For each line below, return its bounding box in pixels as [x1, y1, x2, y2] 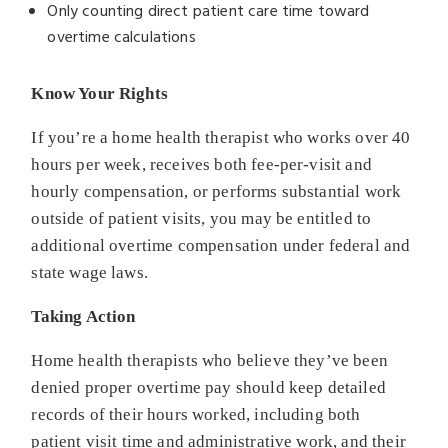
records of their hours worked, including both [31, 404, 361, 424]
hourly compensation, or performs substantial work [31, 181, 402, 201]
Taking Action [31, 306, 136, 326]
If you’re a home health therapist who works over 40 [31, 127, 411, 147]
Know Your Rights [31, 83, 168, 103]
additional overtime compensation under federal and [31, 235, 411, 255]
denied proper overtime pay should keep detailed [31, 377, 386, 397]
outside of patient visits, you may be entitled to [31, 208, 372, 228]
